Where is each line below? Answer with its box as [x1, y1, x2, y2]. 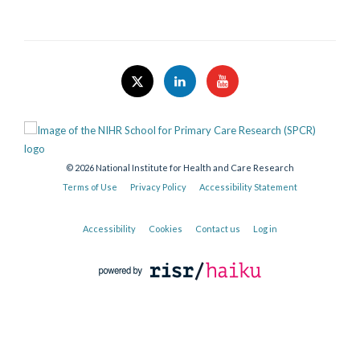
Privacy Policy [130, 182, 186, 192]
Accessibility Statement [199, 182, 297, 192]
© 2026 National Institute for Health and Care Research [66, 162, 294, 173]
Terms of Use [63, 182, 117, 192]
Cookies [149, 223, 182, 234]
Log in [253, 223, 277, 234]
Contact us [195, 223, 240, 234]
